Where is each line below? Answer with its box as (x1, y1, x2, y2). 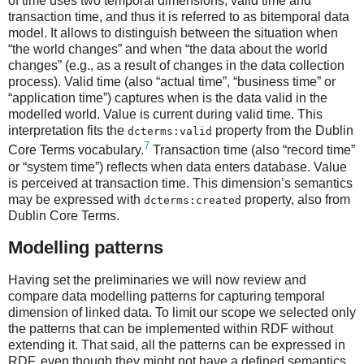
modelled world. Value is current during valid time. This (8, 107, 323, 122)
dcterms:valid (128, 125, 212, 138)
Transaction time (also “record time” (149, 143, 355, 158)
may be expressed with (8, 192, 144, 206)
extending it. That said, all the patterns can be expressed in (8, 338, 345, 353)
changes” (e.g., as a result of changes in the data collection (8, 58, 344, 73)
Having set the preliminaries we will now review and (8, 273, 306, 288)
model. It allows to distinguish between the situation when (8, 26, 338, 41)
